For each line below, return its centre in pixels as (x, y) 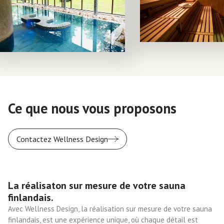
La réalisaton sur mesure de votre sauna (97, 185)
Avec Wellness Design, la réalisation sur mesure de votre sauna (110, 208)
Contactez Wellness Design (62, 139)
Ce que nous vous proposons (92, 108)
